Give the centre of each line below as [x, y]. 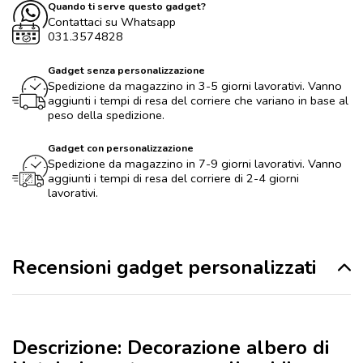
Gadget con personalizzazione [121, 148]
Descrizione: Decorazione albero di [171, 348]
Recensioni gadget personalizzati [164, 268]
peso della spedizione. [106, 115]
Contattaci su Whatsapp [112, 22]
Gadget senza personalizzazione [126, 70]
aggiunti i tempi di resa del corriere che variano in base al [198, 101]
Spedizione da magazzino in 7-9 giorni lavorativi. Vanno [195, 164]
